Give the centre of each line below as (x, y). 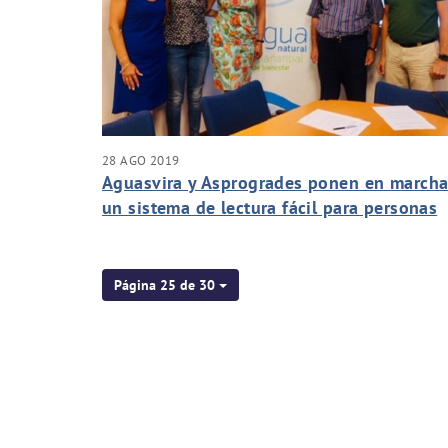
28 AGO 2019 (141, 159)
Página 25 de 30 (164, 284)
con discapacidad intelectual (218, 232)
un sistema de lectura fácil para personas (270, 207)
